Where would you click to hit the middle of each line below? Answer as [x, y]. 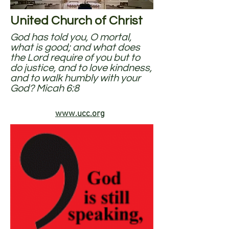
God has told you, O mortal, [71, 37]
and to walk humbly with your [75, 78]
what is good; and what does [75, 48]
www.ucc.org [80, 114]
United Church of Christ [76, 21]
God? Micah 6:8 [45, 88]
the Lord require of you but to [75, 58]
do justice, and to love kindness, [81, 68]
